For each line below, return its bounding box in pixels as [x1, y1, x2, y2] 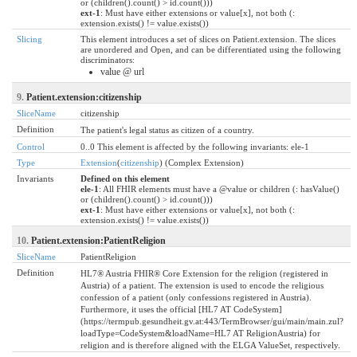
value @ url [100, 65, 144, 77]
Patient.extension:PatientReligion [31, 234, 166, 246]
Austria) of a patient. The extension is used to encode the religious [80, 280, 324, 290]
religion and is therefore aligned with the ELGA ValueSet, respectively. [80, 339, 340, 350]
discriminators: [80, 54, 135, 65]
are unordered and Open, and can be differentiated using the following [80, 44, 341, 54]
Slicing [17, 33, 42, 44]
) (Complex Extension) [159, 157, 244, 167]
